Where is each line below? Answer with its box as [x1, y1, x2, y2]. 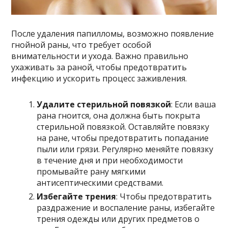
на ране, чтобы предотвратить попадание [37, 132, 209, 144]
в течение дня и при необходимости [37, 154, 183, 166]
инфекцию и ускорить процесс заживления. [11, 72, 187, 84]
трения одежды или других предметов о [37, 213, 200, 224]
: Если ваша [171, 98, 216, 110]
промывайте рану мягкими [37, 165, 146, 177]
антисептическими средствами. [37, 177, 164, 188]
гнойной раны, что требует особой [11, 39, 152, 50]
